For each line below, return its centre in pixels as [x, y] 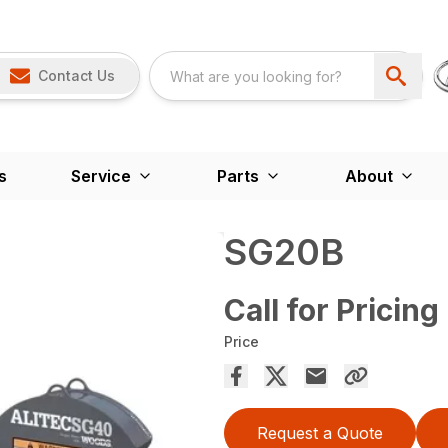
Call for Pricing [331, 310]
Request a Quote [320, 433]
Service [100, 176]
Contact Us [76, 75]
